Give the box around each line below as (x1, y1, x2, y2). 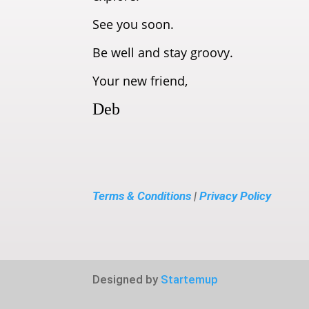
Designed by (92, 272, 161, 287)
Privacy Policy (199, 188, 272, 203)
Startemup (161, 272, 219, 287)
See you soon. (92, 15, 175, 32)
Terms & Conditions (92, 188, 192, 203)
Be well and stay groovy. (92, 43, 234, 61)
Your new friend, (92, 72, 188, 89)
